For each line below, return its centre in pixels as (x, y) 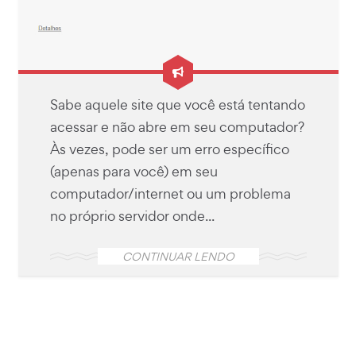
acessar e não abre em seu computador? (177, 126)
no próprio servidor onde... (132, 215)
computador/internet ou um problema (170, 193)
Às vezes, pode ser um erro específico (169, 149)
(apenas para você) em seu (133, 171)
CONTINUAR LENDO (178, 256)
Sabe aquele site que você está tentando (177, 104)
